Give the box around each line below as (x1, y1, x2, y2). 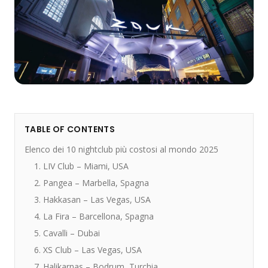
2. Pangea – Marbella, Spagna (34, 177, 149, 189)
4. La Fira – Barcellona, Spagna (34, 211, 154, 223)
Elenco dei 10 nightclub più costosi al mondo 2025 (25, 144, 218, 156)
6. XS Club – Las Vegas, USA (34, 244, 142, 256)
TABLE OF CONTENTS (25, 123, 115, 136)
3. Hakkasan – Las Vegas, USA (34, 194, 151, 206)
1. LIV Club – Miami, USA (34, 160, 129, 172)
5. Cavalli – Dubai (34, 227, 100, 239)
